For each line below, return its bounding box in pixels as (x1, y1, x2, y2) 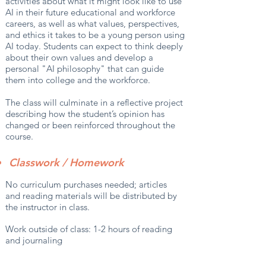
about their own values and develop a (5, 52, 153, 63)
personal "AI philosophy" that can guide (5, 63, 164, 74)
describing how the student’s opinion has (5, 108, 164, 119)
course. (5, 131, 33, 142)
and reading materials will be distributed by (5, 190, 177, 201)
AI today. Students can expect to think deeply (5, 40, 183, 52)
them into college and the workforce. (5, 74, 150, 85)
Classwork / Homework (9, 156, 124, 169)
